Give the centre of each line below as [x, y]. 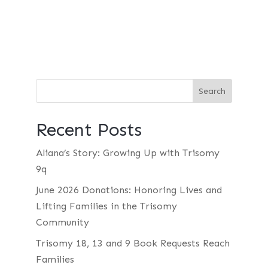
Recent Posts [89, 130]
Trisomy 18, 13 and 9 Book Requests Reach [133, 243]
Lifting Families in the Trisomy [106, 206]
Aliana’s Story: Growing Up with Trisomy [127, 153]
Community [62, 222]
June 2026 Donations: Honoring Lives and [129, 190]
